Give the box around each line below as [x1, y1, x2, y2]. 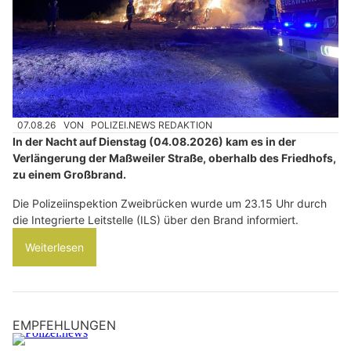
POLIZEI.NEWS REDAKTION [91, 118, 213, 131]
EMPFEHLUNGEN [13, 317, 116, 334]
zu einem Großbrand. [13, 168, 126, 182]
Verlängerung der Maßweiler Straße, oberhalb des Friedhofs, [13, 151, 336, 165]
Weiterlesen [25, 241, 84, 255]
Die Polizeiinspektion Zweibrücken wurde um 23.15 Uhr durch [13, 197, 327, 211]
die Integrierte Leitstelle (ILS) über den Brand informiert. [13, 213, 299, 227]
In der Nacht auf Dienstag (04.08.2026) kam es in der [13, 135, 296, 149]
